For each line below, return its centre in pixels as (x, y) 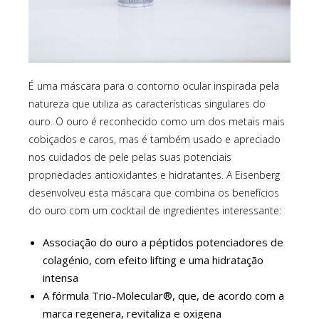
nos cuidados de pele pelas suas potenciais (130, 157)
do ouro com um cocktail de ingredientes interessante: (155, 211)
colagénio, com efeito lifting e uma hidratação (153, 260)
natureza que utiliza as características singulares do (147, 104)
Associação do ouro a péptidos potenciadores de (163, 242)
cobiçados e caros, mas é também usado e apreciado (155, 140)
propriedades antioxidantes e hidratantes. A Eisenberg (154, 175)
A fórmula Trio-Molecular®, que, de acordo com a (163, 296)
